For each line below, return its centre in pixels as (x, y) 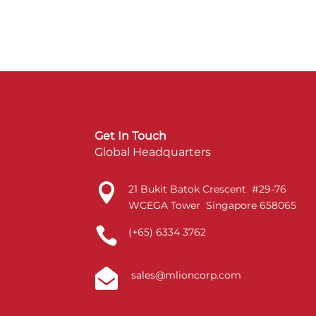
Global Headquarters (153, 152)
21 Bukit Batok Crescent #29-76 (207, 189)
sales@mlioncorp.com (184, 275)
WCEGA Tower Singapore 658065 (212, 205)
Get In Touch (131, 136)
